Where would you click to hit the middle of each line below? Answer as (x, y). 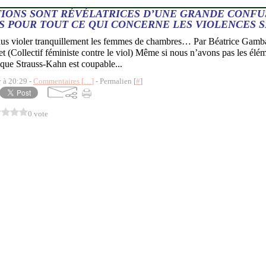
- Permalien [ (115, 81)
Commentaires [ (58, 81)
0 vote (38, 114)
